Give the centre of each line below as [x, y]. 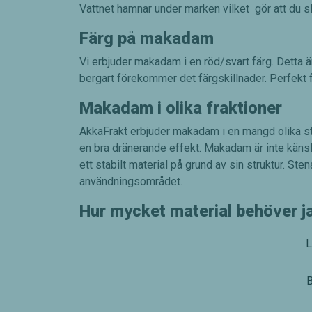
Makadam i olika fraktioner [181, 108]
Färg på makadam [147, 39]
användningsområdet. [131, 182]
